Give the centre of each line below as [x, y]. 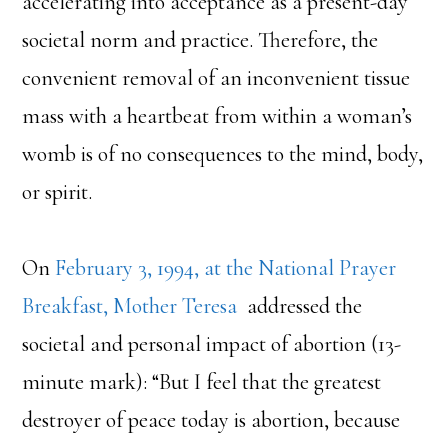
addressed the [300, 305]
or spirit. [57, 191]
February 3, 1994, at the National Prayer [226, 267]
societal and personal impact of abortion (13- [212, 343]
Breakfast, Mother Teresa [130, 305]
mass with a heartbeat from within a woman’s [217, 115]
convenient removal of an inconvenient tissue [216, 77]
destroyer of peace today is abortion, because [211, 419]
